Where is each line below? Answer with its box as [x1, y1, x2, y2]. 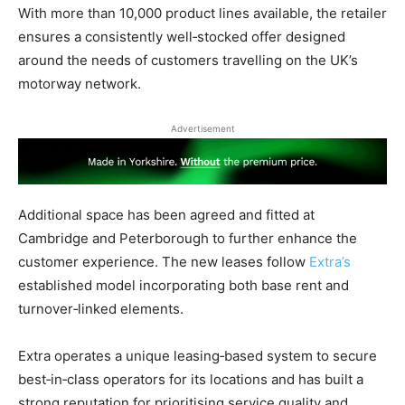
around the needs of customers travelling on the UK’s [18, 52, 358, 70]
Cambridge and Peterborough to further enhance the [18, 229, 357, 247]
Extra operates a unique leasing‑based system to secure [18, 346, 377, 364]
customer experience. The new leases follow [18, 252, 309, 270]
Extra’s [309, 252, 351, 270]
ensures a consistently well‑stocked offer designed [18, 28, 345, 46]
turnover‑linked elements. [18, 299, 184, 317]
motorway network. [18, 75, 141, 93]
